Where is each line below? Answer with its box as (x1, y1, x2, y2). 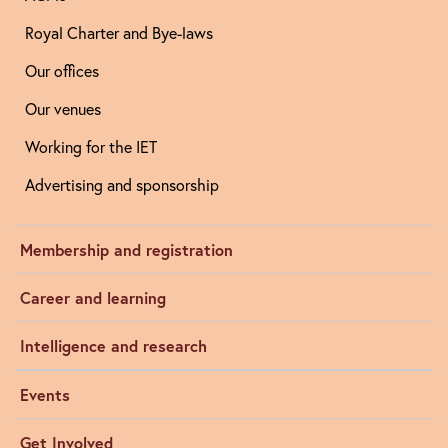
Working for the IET (25, 137, 157, 157)
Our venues (25, 99, 101, 119)
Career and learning (20, 287, 166, 308)
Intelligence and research (20, 335, 207, 356)
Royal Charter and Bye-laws (25, 23, 213, 43)
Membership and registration (20, 239, 233, 260)
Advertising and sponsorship (25, 175, 219, 195)
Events (20, 384, 70, 405)
